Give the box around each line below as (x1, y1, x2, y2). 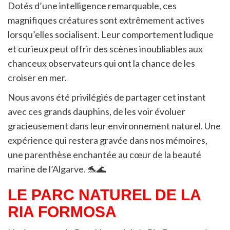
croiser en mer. (8, 71, 67, 83)
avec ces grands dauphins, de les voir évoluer (8, 105, 185, 117)
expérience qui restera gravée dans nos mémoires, (8, 134, 207, 146)
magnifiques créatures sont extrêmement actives (8, 14, 204, 26)
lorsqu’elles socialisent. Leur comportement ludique (8, 28, 214, 40)
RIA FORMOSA (8, 203, 117, 220)
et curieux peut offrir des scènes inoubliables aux (8, 43, 203, 54)
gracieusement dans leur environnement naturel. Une (8, 120, 221, 131)
